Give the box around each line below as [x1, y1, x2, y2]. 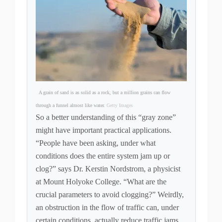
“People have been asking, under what [35, 138, 156, 147]
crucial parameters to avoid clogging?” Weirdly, [35, 190, 184, 199]
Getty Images [106, 102, 133, 108]
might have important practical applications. [35, 125, 171, 134]
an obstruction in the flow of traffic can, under [35, 203, 179, 212]
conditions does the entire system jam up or [35, 151, 170, 160]
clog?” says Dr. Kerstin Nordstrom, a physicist [35, 164, 180, 173]
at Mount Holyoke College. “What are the [35, 177, 166, 186]
